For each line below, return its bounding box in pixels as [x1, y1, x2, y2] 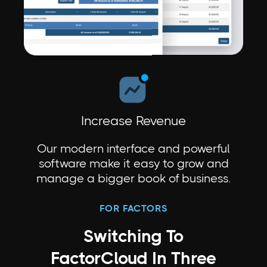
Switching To [83, 226, 184, 246]
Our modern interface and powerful [37, 141, 230, 156]
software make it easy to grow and [38, 156, 229, 170]
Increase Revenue [81, 113, 186, 128]
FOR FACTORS [99, 202, 168, 214]
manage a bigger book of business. [36, 171, 231, 185]
